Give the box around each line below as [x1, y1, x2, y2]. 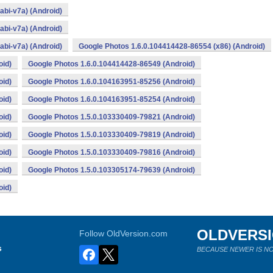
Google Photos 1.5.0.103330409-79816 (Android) [28, 148, 195, 157]
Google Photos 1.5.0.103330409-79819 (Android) [28, 130, 195, 139]
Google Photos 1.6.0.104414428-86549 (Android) [28, 60, 195, 68]
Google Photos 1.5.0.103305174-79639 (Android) [28, 166, 195, 174]
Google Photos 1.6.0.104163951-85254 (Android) [28, 95, 195, 104]
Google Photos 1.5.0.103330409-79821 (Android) [28, 113, 195, 121]
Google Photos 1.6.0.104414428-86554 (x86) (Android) [79, 42, 265, 51]
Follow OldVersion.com [79, 229, 168, 238]
